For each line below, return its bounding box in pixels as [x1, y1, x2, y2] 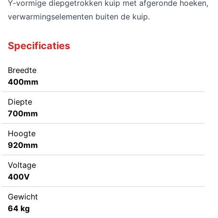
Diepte [8, 96, 32, 107]
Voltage [8, 160, 36, 170]
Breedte [8, 65, 36, 75]
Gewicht [8, 191, 38, 201]
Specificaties [8, 39, 70, 52]
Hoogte [8, 128, 36, 138]
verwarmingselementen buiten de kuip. [8, 11, 150, 21]
